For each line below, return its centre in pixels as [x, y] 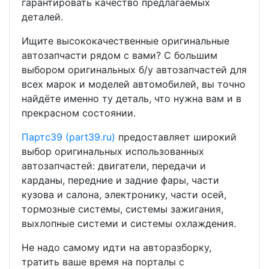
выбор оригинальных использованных [113, 151]
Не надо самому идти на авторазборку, [116, 247]
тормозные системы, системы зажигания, [122, 209]
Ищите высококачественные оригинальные [125, 41]
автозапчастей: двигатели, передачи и [114, 166]
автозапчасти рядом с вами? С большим [119, 55]
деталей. [42, 17]
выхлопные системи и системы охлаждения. [129, 223]
